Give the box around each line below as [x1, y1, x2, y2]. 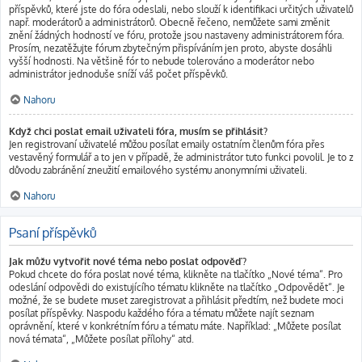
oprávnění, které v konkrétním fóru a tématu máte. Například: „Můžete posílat [9, 320, 341, 332]
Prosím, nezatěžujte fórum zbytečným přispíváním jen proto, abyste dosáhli [9, 42, 332, 54]
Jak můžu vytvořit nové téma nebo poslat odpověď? [9, 255, 246, 267]
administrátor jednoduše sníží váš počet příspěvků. [9, 68, 228, 80]
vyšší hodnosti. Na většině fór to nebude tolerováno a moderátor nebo [9, 55, 314, 67]
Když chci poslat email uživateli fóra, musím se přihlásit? [9, 125, 267, 137]
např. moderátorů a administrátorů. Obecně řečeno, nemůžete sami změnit [9, 16, 330, 28]
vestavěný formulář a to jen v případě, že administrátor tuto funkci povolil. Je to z [9, 151, 353, 163]
